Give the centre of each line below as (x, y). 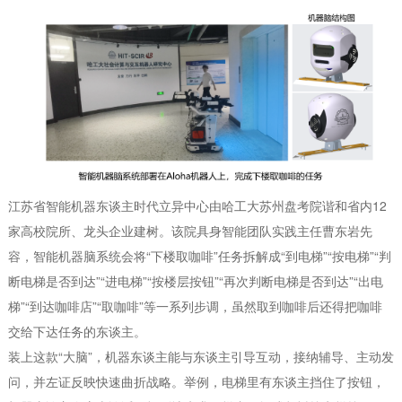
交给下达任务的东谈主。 (77, 331)
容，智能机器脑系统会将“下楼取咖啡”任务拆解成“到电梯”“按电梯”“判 (199, 255)
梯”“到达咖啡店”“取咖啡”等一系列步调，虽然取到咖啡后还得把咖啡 (195, 306)
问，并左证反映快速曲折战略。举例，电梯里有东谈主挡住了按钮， (196, 381)
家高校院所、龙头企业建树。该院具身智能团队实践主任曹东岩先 (190, 230)
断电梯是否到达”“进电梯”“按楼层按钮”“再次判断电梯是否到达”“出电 (195, 280)
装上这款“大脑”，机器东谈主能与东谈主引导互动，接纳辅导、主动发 (201, 356)
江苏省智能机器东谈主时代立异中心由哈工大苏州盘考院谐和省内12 (197, 205)
